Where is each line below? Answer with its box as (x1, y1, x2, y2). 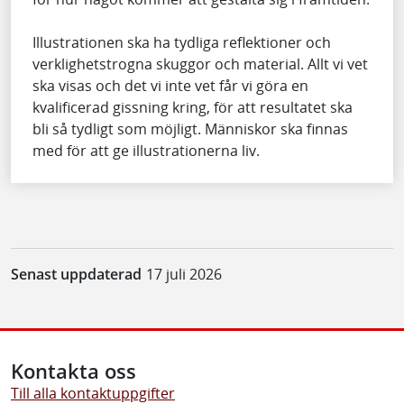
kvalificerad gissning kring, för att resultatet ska (32, 97, 353, 118)
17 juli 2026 (145, 264, 222, 285)
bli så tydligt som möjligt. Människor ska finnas (32, 119, 348, 140)
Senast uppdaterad (11, 264, 142, 285)
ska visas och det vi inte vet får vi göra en (32, 76, 308, 96)
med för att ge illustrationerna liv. (32, 141, 260, 161)
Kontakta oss (11, 358, 136, 385)
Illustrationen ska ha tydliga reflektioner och (32, 32, 331, 53)
